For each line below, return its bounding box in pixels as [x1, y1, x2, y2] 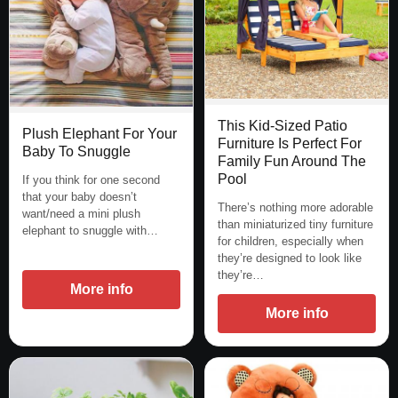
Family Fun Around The [218, 154, 366, 170]
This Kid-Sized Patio [218, 118, 347, 134]
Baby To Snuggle [22, 144, 131, 160]
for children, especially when [218, 235, 363, 249]
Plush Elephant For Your [22, 126, 177, 142]
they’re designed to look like [218, 251, 362, 266]
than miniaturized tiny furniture [218, 218, 373, 232]
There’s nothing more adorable [218, 201, 373, 215]
